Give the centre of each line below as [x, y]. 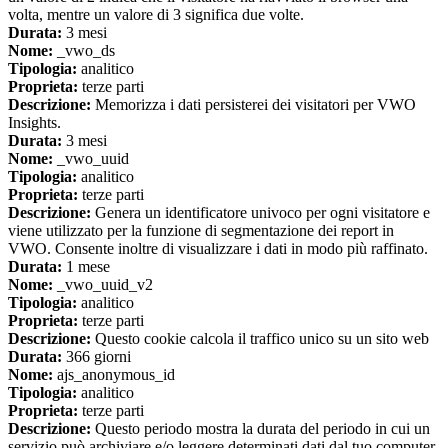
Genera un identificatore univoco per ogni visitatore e [260, 213]
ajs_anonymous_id [114, 375]
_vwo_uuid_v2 [103, 285]
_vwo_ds [84, 51]
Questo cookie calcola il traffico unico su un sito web [260, 339]
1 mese [86, 267]
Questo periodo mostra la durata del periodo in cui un [260, 429]
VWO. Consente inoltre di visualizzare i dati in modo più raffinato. [218, 249]
